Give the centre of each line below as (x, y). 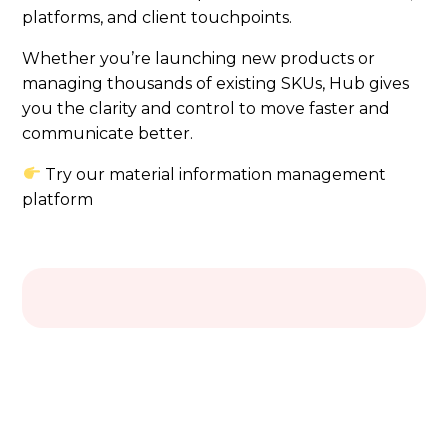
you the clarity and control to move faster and (206, 108)
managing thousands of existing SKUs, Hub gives (216, 83)
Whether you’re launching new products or (199, 58)
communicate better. (108, 133)
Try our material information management (213, 174)
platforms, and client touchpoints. (157, 17)
